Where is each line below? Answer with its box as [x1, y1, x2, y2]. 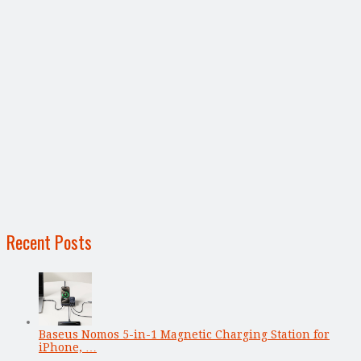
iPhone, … [39, 340, 97, 354]
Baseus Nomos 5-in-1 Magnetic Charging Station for [39, 327, 330, 341]
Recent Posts [6, 228, 92, 255]
